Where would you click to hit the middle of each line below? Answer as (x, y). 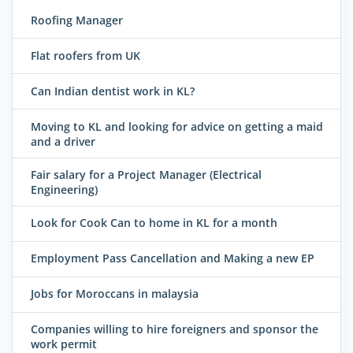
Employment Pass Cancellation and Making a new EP (173, 258)
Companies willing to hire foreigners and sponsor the (175, 329)
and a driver (63, 141)
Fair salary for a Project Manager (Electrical (146, 175)
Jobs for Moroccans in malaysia (115, 294)
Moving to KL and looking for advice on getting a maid (177, 126)
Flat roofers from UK (85, 55)
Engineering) (64, 190)
